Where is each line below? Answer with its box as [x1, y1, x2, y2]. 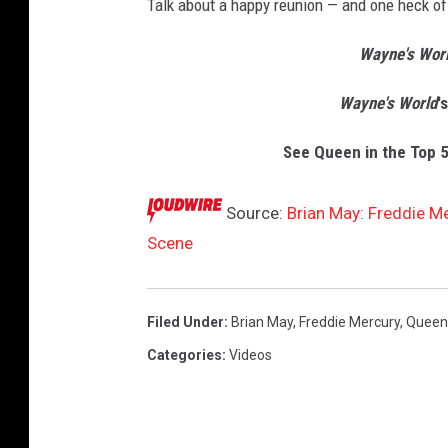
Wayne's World [339, 93, 437, 114]
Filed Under [147, 314, 224, 331]
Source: [222, 203, 287, 224]
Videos [229, 347, 272, 364]
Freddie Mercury [299, 314, 400, 331]
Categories [147, 347, 222, 364]
